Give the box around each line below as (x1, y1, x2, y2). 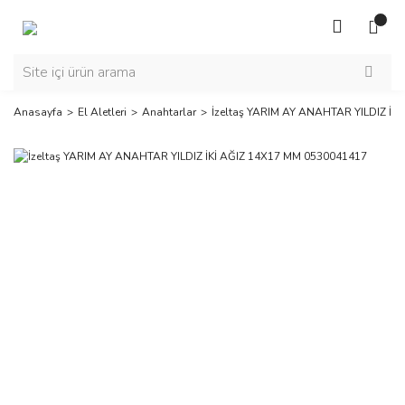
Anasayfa (14, 105, 62, 119)
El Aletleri (78, 105, 127, 119)
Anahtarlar (142, 105, 196, 119)
